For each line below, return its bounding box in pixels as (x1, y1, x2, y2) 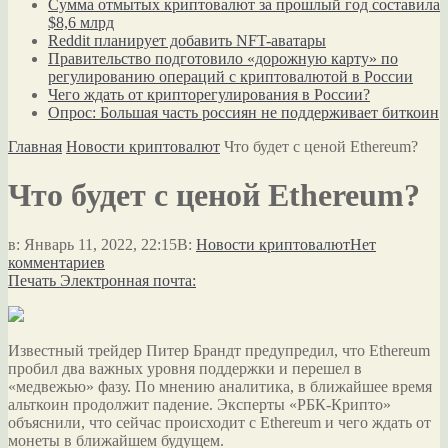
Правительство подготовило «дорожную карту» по (48, 50, 398, 67)
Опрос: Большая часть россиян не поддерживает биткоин (48, 104, 439, 121)
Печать (8, 271, 56, 289)
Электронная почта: (60, 271, 196, 289)
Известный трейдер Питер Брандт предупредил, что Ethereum (8, 341, 430, 359)
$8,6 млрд (48, 14, 114, 31)
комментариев (8, 253, 105, 271)
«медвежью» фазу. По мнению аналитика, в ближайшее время (8, 377, 432, 395)
